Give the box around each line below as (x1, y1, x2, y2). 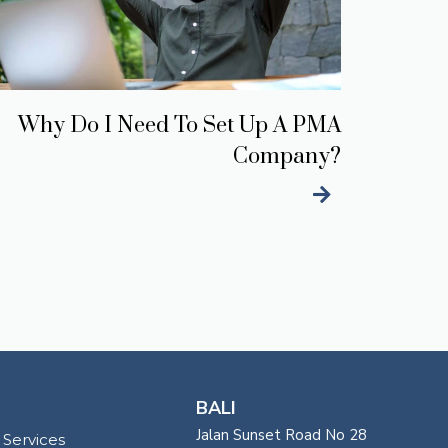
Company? (233, 143, 342, 171)
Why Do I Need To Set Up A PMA (18, 112, 342, 140)
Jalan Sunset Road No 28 (195, 425, 367, 446)
